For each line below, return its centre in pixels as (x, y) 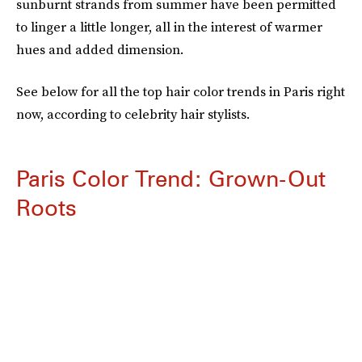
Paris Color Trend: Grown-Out (171, 179)
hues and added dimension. (100, 49)
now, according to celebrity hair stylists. (133, 114)
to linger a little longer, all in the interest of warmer (169, 27)
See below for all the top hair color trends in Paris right (181, 91)
